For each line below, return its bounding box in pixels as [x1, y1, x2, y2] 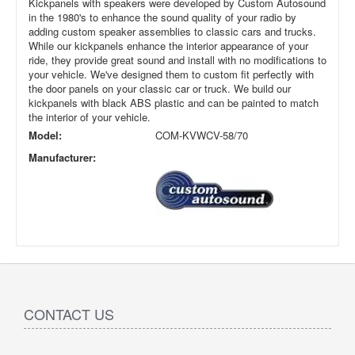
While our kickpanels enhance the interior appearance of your [29, 38, 308, 54]
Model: [29, 128, 62, 143]
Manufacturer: [29, 150, 96, 166]
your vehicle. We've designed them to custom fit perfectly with [29, 67, 314, 82]
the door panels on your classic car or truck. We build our [29, 81, 291, 97]
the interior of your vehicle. [29, 109, 151, 125]
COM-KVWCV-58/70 [155, 128, 248, 143]
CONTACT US [24, 303, 114, 325]
